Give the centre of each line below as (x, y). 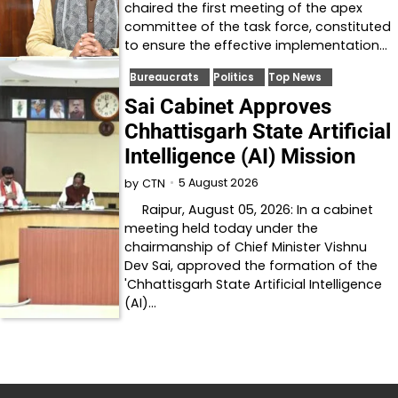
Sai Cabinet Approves (228, 106)
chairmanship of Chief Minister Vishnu (246, 247)
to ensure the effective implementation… (256, 45)
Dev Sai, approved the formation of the (251, 265)
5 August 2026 (219, 182)
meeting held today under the (222, 228)
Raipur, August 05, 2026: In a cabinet (249, 209)
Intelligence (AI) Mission (240, 156)
